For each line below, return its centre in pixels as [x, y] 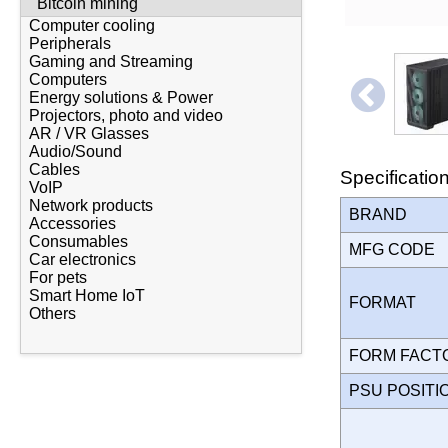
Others [52, 314]
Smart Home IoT [87, 296]
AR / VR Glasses [89, 134]
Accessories [72, 224]
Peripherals [70, 44]
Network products [91, 206]
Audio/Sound [75, 152]
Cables [54, 170]
